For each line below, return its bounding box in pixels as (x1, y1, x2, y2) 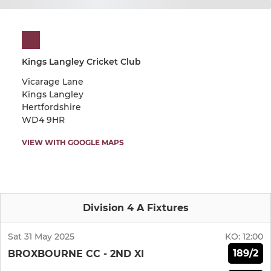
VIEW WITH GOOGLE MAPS (22, 138, 124, 148)
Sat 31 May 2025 (8, 231, 74, 243)
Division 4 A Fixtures (82, 202, 189, 214)
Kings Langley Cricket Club (22, 56, 141, 68)
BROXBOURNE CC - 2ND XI (8, 247, 144, 260)
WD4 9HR (22, 114, 65, 126)
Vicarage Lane (22, 76, 83, 88)
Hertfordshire (22, 102, 81, 113)
